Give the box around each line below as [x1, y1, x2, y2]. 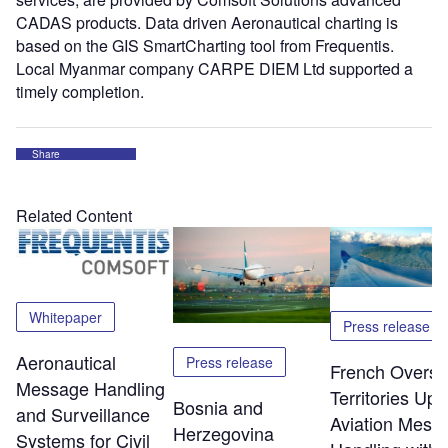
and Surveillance [16, 400, 150, 427]
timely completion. [16, 79, 144, 103]
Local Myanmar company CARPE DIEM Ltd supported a [16, 56, 413, 80]
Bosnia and [172, 393, 263, 420]
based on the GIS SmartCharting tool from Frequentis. [16, 33, 394, 57]
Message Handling [16, 374, 165, 401]
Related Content [16, 203, 132, 227]
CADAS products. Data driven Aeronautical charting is [16, 10, 398, 34]
